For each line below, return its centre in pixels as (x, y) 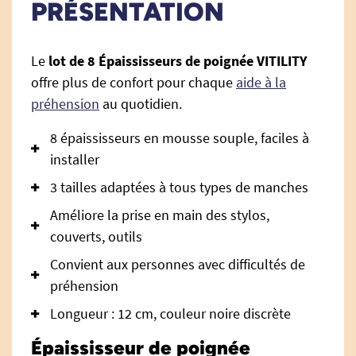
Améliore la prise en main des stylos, (160, 215)
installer (75, 159)
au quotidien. (141, 104)
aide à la (261, 82)
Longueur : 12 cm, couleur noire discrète (170, 313)
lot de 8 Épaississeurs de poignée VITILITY (178, 61)
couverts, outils (96, 236)
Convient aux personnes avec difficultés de (178, 264)
